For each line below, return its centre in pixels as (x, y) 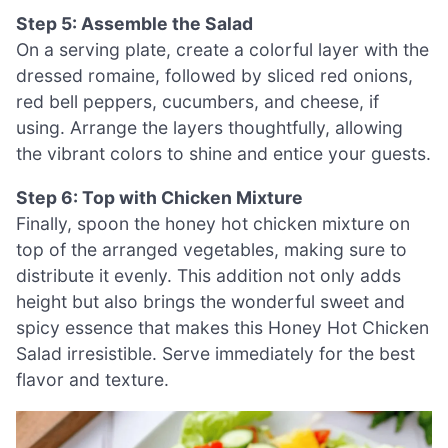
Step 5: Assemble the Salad (134, 24)
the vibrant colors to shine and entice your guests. (223, 154)
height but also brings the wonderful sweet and (210, 301)
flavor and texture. (92, 379)
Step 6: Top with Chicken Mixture (159, 197)
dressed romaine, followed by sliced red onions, (214, 76)
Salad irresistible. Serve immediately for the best (215, 353)
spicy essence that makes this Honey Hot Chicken (222, 327)
